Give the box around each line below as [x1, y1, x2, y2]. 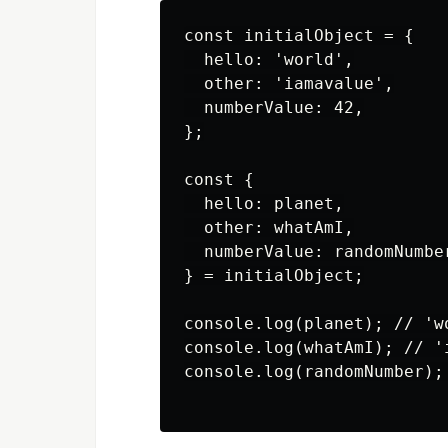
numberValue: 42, [184, 98, 364, 117]
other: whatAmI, [184, 218, 354, 237]
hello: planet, [184, 194, 344, 213]
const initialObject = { [184, 26, 414, 45]
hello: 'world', [184, 50, 354, 69]
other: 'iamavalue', [184, 74, 394, 93]
